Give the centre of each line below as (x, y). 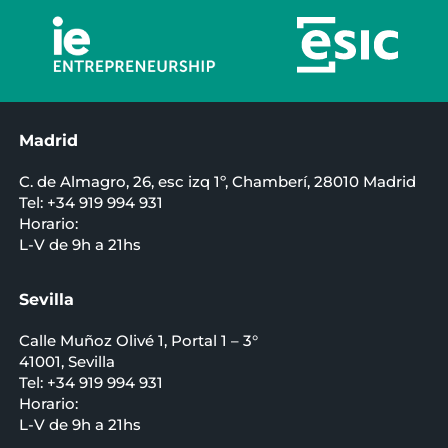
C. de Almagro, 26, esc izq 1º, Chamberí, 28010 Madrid (217, 182)
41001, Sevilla (66, 362)
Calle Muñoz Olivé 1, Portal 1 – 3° (138, 341)
